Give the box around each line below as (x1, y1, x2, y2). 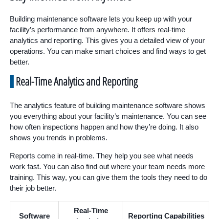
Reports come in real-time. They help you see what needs (10, 152, 194, 160)
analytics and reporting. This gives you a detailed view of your (10, 36, 205, 45)
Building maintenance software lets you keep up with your (10, 15, 192, 23)
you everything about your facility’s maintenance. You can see (10, 112, 206, 121)
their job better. (10, 184, 56, 193)
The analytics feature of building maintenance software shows (10, 101, 205, 110)
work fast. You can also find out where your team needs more (10, 162, 205, 171)
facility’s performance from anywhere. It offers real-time (10, 25, 185, 34)
